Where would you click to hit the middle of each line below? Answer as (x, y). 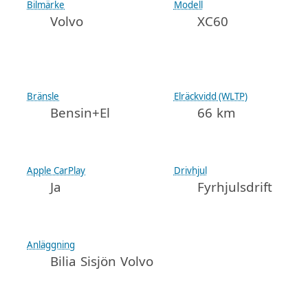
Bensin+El (80, 113)
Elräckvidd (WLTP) (210, 97)
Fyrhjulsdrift (234, 187)
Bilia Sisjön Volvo (102, 261)
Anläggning (51, 244)
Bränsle (43, 97)
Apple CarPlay (56, 171)
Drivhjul (190, 171)
